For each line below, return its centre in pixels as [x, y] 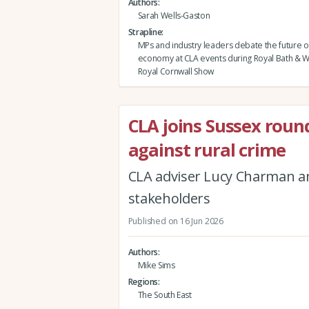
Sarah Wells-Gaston [174, 15]
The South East [165, 295]
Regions [143, 281]
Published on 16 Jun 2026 [176, 221]
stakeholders [169, 199]
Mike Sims [156, 265]
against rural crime [207, 150]
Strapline [145, 32]
